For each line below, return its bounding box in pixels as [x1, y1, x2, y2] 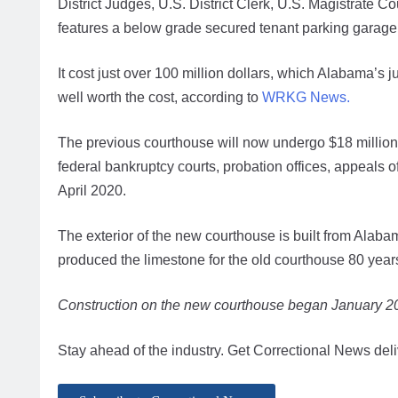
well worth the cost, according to [58, 90, 262, 106]
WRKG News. [262, 90, 350, 106]
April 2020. [58, 183, 126, 199]
